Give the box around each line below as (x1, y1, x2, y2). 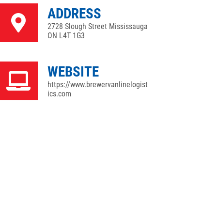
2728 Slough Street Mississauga (47, 22, 148, 31)
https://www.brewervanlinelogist (47, 80, 148, 89)
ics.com (47, 89, 71, 98)
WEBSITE (47, 63, 99, 80)
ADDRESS (47, 5, 101, 22)
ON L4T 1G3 (47, 31, 85, 40)
